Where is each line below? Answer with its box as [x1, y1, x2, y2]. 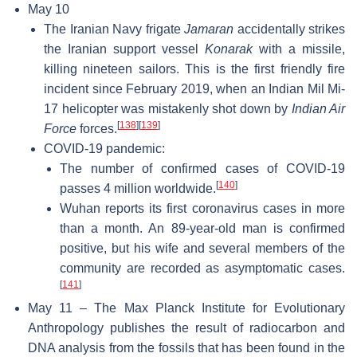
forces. [76, 121, 117, 135]
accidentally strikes [233, 22, 345, 36]
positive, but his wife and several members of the [60, 241, 345, 255]
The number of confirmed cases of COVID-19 [60, 161, 345, 175]
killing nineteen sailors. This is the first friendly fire [44, 61, 345, 76]
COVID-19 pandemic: [44, 141, 165, 155]
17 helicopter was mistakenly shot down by [44, 101, 292, 116]
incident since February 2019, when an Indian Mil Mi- [44, 81, 345, 96]
